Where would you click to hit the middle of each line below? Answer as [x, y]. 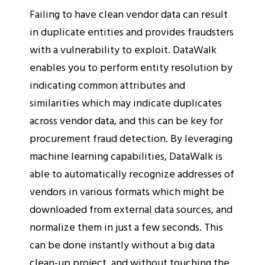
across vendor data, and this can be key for [126, 120]
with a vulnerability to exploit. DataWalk [123, 49]
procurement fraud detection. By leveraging [131, 138]
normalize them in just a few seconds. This [126, 227]
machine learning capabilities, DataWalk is [126, 156]
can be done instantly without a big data [122, 244]
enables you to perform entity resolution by [131, 67]
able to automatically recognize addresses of [132, 173]
